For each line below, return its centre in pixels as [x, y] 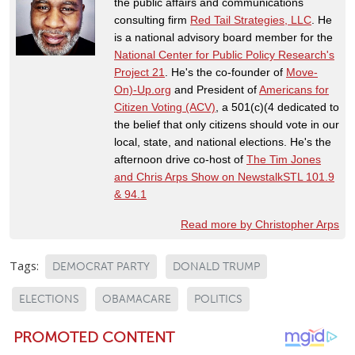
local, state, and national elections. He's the [223, 142]
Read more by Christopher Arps [260, 225]
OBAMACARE [137, 300]
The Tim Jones [284, 160]
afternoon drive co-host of [180, 160]
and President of [215, 90]
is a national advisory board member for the [223, 38]
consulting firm [152, 20]
